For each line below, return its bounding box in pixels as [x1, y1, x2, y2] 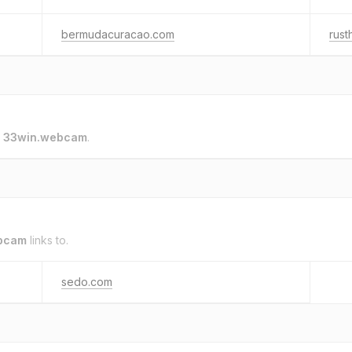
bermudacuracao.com [61, 27, 174, 41]
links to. [27, 233, 68, 247]
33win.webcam [3, 130, 87, 144]
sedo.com [61, 275, 112, 288]
